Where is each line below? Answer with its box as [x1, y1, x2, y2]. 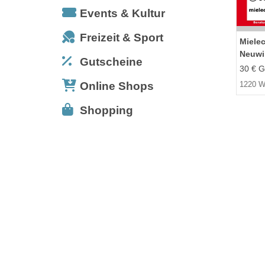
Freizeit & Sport [80, 31, 163, 44]
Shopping [80, 104, 133, 117]
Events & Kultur [80, 7, 165, 20]
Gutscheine [80, 55, 143, 68]
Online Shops [80, 79, 154, 92]
